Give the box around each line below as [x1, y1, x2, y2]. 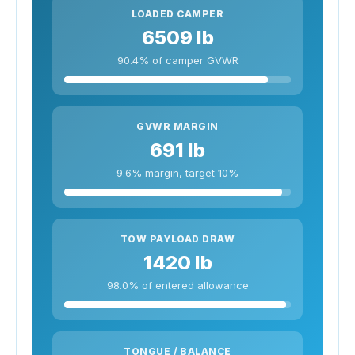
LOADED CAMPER [131, 7, 224, 20]
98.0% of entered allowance [106, 278, 249, 292]
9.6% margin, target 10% [116, 166, 239, 179]
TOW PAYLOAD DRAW [120, 232, 235, 245]
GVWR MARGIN [136, 120, 219, 132]
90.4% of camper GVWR [116, 53, 239, 67]
